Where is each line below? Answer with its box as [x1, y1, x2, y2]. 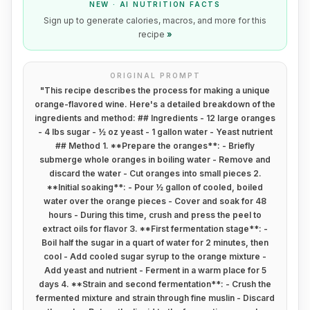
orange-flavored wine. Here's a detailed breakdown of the [35, 99, 275, 109]
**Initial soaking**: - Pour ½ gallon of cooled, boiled [47, 182, 263, 192]
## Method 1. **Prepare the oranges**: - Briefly [55, 140, 255, 151]
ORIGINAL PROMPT [109, 71, 201, 80]
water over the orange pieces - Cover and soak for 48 [44, 196, 266, 206]
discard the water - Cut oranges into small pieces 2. [48, 168, 262, 179]
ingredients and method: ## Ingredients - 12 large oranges [35, 113, 275, 123]
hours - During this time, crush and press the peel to [48, 210, 262, 220]
